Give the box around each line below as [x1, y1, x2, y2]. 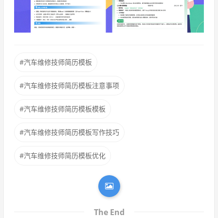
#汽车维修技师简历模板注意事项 [19, 80, 119, 90]
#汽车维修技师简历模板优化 [19, 150, 106, 160]
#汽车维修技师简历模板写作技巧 [19, 127, 119, 137]
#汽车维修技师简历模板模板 [19, 104, 106, 113]
